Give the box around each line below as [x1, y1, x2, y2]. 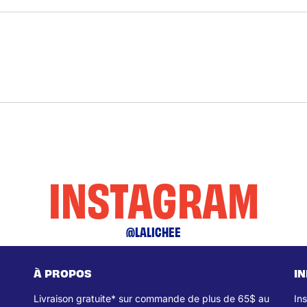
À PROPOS [34, 266, 92, 280]
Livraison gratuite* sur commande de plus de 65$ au [34, 293, 269, 305]
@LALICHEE [126, 223, 181, 240]
